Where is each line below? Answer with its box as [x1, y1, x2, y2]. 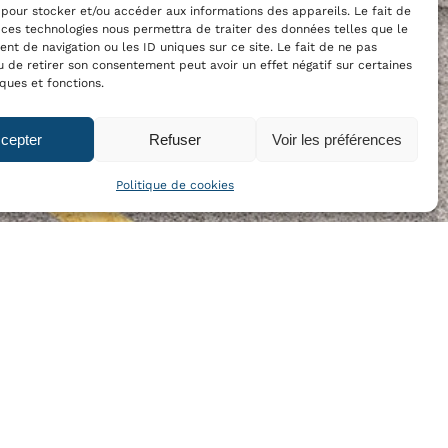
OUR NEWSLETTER [114, 272, 281, 293]
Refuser [148, 130, 201, 148]
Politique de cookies [115, 178, 234, 192]
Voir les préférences [271, 130, 402, 148]
